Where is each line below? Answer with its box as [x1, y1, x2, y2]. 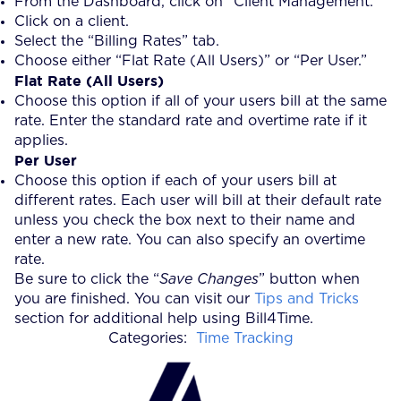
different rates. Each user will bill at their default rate [14, 192, 381, 208]
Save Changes [159, 271, 259, 286]
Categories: [107, 330, 187, 346]
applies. [14, 132, 68, 148]
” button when [259, 271, 360, 286]
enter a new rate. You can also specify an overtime [14, 232, 365, 247]
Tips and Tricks [254, 291, 359, 306]
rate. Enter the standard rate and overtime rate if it [14, 113, 367, 128]
